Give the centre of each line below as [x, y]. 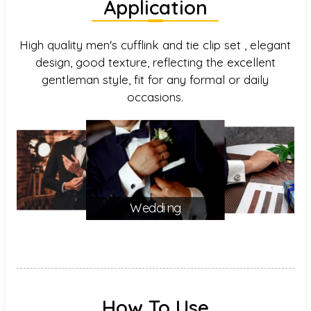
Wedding [155, 209]
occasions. [155, 97]
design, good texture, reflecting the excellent [155, 62]
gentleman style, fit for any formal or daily [155, 79]
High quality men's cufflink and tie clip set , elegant [155, 45]
